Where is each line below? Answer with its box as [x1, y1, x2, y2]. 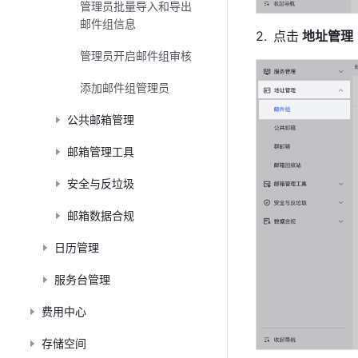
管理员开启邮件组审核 [80, 49, 192, 62]
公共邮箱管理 [67, 113, 134, 126]
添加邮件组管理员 [80, 81, 169, 94]
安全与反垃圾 [67, 177, 134, 190]
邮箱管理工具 [67, 145, 134, 158]
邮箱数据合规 [67, 209, 134, 222]
